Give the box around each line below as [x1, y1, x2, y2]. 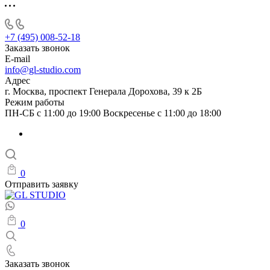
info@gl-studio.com [5, 64, 81, 75]
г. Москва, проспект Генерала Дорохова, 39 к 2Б [5, 86, 202, 96]
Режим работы [5, 97, 64, 107]
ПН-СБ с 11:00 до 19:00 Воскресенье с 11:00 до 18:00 [5, 108, 221, 118]
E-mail [5, 54, 30, 64]
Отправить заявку [5, 179, 78, 189]
